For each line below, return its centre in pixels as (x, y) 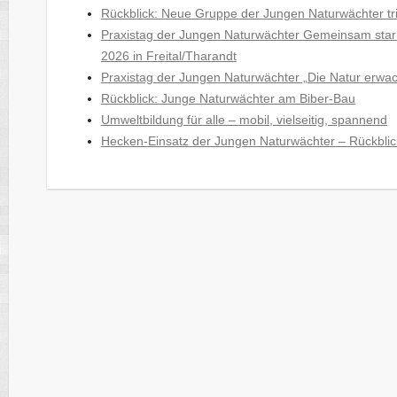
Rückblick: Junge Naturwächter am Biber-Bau (228, 98)
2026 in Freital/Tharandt (168, 55)
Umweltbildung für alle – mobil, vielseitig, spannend (244, 119)
